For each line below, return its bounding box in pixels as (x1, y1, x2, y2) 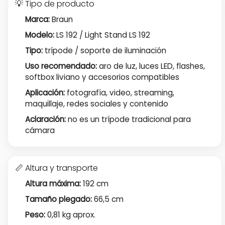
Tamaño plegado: (25, 193, 92, 204)
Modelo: (25, 29, 54, 40)
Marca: (25, 14, 50, 25)
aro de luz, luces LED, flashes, (96, 61, 205, 72)
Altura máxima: (25, 178, 81, 189)
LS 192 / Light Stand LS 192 (54, 29, 150, 40)
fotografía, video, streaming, (64, 87, 174, 98)
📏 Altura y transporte (15, 162, 98, 174)
